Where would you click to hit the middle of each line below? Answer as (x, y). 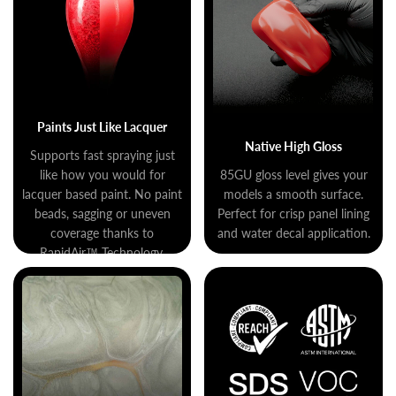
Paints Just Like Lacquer (103, 126)
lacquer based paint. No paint (103, 194)
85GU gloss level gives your (293, 174)
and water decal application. (293, 232)
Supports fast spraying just (102, 155)
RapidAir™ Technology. (102, 252)
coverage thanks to (103, 232)
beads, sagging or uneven (102, 213)
